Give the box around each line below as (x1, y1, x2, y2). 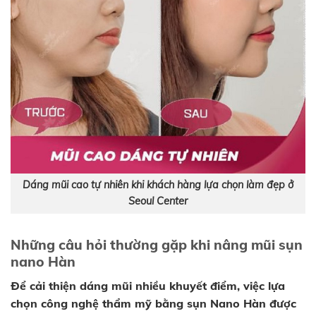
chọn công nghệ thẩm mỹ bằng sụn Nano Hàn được (11, 296, 296, 310)
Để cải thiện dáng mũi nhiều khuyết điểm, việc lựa (11, 278, 285, 293)
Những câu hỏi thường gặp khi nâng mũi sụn (11, 236, 303, 254)
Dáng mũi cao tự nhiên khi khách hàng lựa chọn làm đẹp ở (23, 178, 293, 192)
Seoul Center (128, 195, 188, 208)
